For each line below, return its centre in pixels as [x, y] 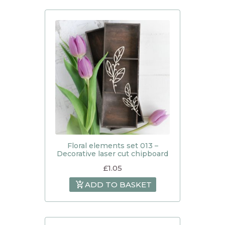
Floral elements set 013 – [113, 146]
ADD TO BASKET [118, 184]
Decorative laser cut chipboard [113, 154]
